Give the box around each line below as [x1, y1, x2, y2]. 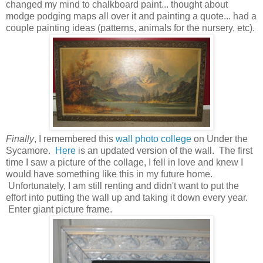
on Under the [191, 133, 248, 144]
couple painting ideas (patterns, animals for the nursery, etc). [6, 22, 255, 33]
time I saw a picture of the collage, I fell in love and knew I [6, 157, 243, 167]
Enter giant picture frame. [6, 204, 112, 214]
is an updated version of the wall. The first [76, 145, 252, 156]
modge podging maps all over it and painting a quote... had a [6, 11, 257, 21]
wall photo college [116, 133, 191, 144]
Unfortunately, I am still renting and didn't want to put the [6, 180, 239, 191]
